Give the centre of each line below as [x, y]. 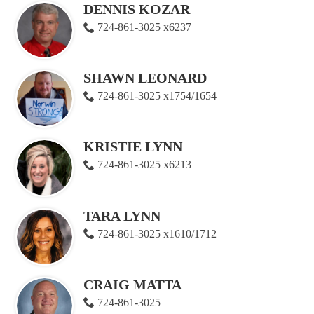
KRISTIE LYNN [133, 147]
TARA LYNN [122, 216]
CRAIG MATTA [132, 284]
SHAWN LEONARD [145, 78]
